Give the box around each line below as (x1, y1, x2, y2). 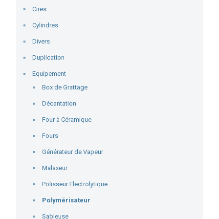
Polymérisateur (42, 197, 90, 204)
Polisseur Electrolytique (42, 180, 108, 188)
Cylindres (32, 22, 58, 29)
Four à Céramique (42, 116, 91, 123)
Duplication (32, 54, 65, 61)
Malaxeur (42, 164, 67, 172)
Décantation (42, 100, 76, 107)
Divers (32, 38, 50, 45)
